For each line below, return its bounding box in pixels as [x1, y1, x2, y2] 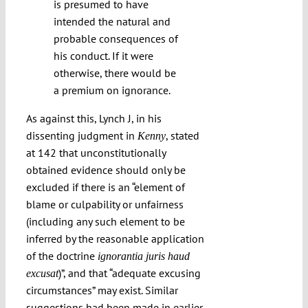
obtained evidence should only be [25, 163, 186, 177]
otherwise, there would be [53, 66, 176, 80]
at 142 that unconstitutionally [25, 146, 166, 160]
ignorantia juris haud [97, 250, 190, 263]
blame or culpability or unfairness [25, 197, 184, 212]
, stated [165, 129, 199, 143]
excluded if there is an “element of [25, 180, 185, 195]
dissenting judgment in [25, 129, 137, 143]
